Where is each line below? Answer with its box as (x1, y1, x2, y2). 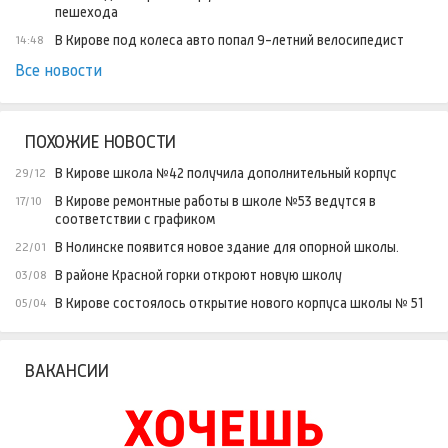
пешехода (55, 4, 118, 21)
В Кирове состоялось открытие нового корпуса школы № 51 (55, 295, 423, 312)
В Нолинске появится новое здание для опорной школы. (55, 239, 399, 256)
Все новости (15, 61, 102, 81)
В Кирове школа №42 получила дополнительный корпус (55, 165, 397, 182)
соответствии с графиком (55, 211, 215, 228)
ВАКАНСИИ (25, 361, 109, 382)
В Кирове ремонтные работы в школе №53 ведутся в (55, 193, 376, 210)
